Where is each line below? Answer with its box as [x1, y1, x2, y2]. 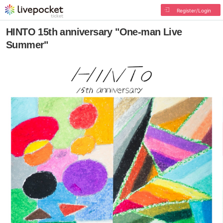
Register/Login [176, 7, 211, 13]
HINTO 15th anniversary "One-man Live [6, 26, 182, 37]
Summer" [6, 39, 48, 50]
